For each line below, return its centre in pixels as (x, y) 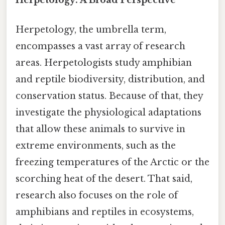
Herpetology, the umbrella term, (91, 29)
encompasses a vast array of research (100, 46)
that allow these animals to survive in (100, 129)
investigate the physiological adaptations (108, 112)
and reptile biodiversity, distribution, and (110, 79)
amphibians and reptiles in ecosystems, (105, 212)
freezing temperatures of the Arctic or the (113, 162)
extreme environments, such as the (96, 145)
